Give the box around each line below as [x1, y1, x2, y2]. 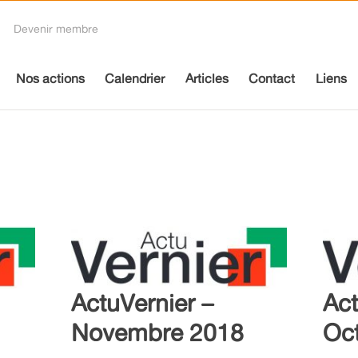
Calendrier [105, 70, 165, 86]
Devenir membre [14, 22, 98, 35]
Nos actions [15, 70, 85, 86]
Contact [249, 70, 295, 86]
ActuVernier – [71, 288, 213, 318]
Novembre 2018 [71, 318, 244, 348]
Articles [185, 70, 229, 86]
